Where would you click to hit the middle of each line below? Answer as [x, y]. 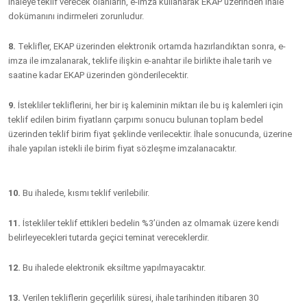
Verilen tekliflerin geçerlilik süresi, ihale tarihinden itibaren [135, 298]
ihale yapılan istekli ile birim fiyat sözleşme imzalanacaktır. [122, 148]
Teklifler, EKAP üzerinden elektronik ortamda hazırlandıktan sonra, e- [151, 46]
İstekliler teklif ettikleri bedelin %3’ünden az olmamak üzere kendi [150, 223]
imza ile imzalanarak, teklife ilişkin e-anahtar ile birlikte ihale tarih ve [140, 61]
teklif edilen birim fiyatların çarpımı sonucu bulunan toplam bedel [136, 120]
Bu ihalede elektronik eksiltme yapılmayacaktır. [113, 268]
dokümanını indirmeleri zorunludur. [76, 16]
